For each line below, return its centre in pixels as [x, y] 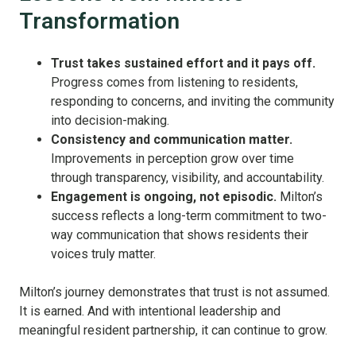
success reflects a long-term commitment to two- [189, 216]
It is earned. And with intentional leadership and [150, 311]
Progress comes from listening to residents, [174, 82]
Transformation [99, 21]
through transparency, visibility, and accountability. [188, 178]
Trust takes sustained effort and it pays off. [183, 63]
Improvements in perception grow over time [172, 159]
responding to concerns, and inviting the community [193, 101]
